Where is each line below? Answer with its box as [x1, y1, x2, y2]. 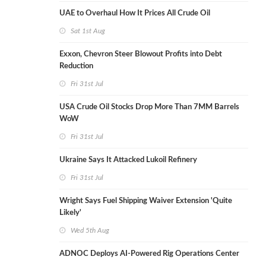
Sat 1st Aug [71, 27, 105, 35]
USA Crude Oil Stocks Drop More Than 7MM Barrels [59, 103, 239, 112]
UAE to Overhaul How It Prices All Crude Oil [59, 9, 210, 18]
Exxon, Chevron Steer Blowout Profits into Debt [59, 50, 222, 59]
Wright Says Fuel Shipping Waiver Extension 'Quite [59, 197, 232, 205]
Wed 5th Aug [71, 227, 109, 235]
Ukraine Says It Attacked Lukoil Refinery [59, 156, 197, 164]
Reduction [59, 62, 93, 71]
